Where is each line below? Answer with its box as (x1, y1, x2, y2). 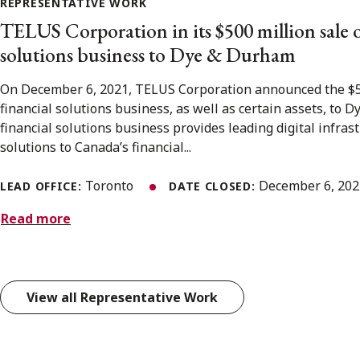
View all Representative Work (27, 288, 218, 307)
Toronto (85, 176, 137, 194)
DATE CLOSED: (169, 178, 260, 194)
